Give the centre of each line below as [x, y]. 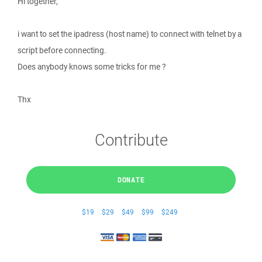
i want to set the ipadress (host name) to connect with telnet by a [130, 34]
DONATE [131, 180]
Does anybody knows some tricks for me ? [92, 67]
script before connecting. [62, 50]
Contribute [131, 139]
